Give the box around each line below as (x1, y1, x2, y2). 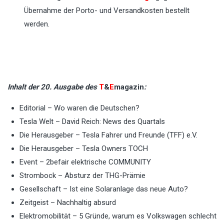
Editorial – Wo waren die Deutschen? (19, 103, 139, 112)
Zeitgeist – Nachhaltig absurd (19, 197, 116, 207)
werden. (24, 19, 50, 28)
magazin (114, 82, 144, 91)
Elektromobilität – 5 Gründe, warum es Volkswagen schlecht (19, 211, 216, 220)
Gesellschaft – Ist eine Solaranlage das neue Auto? (19, 184, 188, 193)
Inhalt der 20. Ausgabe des (7, 82, 99, 91)
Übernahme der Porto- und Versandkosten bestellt (24, 5, 190, 15)
